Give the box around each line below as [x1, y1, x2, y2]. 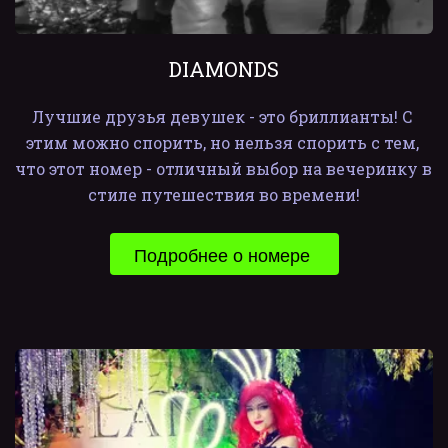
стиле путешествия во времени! [88, 184, 360, 205]
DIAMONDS [169, 56, 279, 82]
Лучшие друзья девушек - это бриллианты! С [31, 106, 413, 127]
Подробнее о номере [133, 241, 315, 267]
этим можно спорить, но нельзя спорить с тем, [25, 132, 419, 153]
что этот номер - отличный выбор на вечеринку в [15, 158, 432, 179]
